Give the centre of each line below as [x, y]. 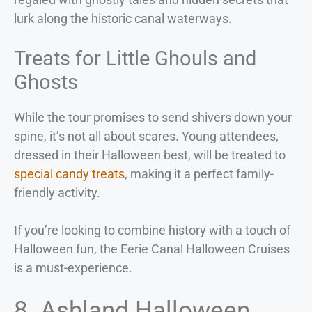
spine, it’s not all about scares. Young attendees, [146, 136]
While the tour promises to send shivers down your [153, 118]
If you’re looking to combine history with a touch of [152, 231]
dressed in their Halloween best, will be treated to [150, 155]
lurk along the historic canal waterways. [123, 19]
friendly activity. [57, 193]
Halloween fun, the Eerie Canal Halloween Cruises [152, 249]
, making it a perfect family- [199, 174]
